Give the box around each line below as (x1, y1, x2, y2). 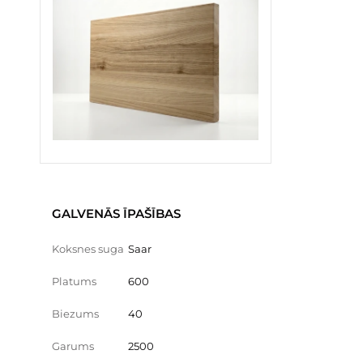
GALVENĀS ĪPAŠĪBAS (52, 205, 181, 221)
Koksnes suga (52, 241, 124, 255)
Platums (52, 274, 96, 288)
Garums (52, 339, 94, 352)
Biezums (52, 306, 99, 320)
